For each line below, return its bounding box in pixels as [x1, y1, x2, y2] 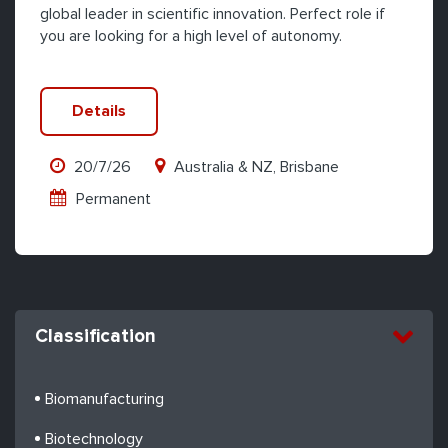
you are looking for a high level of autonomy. [40, 28, 342, 44]
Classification [35, 325, 156, 348]
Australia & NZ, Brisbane [170, 159, 339, 175]
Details [72, 101, 126, 121]
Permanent [72, 191, 151, 207]
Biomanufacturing [45, 391, 164, 407]
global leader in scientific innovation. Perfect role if [40, 6, 385, 22]
